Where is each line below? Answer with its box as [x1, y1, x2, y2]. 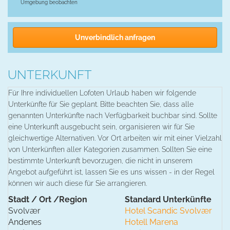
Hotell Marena [125, 217, 178, 227]
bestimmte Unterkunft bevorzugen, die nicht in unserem [8, 157, 193, 165]
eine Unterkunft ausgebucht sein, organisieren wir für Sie [8, 123, 195, 131]
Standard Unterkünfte [125, 195, 212, 205]
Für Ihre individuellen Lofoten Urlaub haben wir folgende [8, 89, 196, 98]
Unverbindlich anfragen [75, 33, 155, 42]
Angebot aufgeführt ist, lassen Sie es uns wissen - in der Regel [8, 168, 215, 177]
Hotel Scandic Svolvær [125, 206, 212, 216]
